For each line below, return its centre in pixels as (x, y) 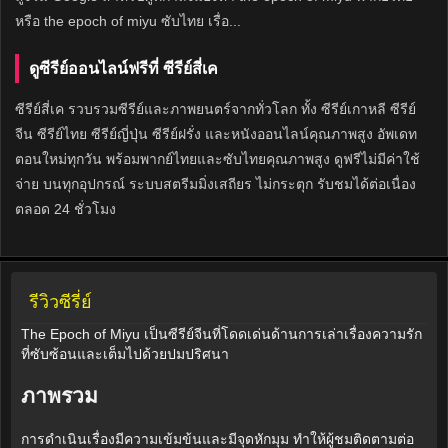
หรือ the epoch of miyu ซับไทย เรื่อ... (128, 21)
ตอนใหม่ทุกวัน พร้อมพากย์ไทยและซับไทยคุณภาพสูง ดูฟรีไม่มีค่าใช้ (217, 159)
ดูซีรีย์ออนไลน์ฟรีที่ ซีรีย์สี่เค (123, 68)
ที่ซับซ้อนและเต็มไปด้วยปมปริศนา (125, 354)
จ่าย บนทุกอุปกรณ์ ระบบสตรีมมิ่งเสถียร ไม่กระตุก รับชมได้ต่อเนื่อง (215, 184)
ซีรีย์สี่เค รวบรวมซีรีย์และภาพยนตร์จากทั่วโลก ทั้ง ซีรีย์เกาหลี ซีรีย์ (215, 109)
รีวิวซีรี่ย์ (60, 302)
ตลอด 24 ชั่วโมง (65, 209)
